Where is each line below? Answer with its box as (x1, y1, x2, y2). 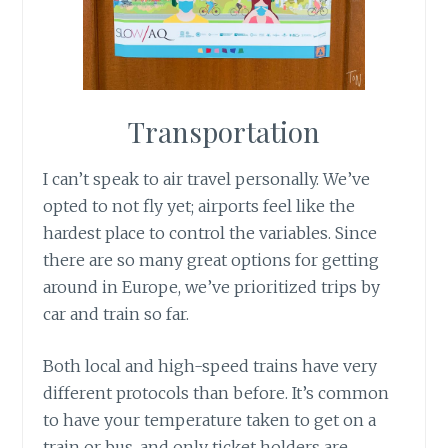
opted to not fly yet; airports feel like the (43, 195, 356, 216)
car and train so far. (43, 303, 190, 324)
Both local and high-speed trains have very (43, 356, 378, 377)
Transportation (128, 112, 320, 150)
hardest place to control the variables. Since (43, 222, 378, 243)
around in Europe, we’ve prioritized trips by (43, 276, 381, 297)
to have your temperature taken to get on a (43, 410, 377, 431)
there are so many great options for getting (43, 249, 380, 270)
